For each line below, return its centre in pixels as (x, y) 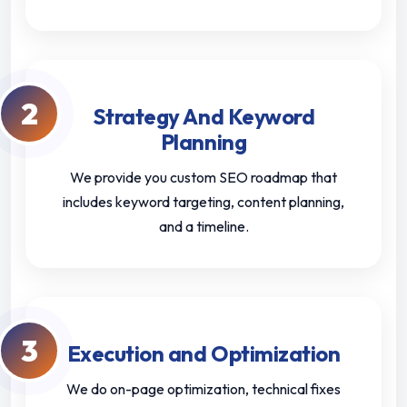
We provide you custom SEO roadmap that (203, 178)
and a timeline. (203, 227)
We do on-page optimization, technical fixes (203, 389)
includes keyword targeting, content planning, (203, 202)
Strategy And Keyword (203, 117)
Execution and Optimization (203, 354)
